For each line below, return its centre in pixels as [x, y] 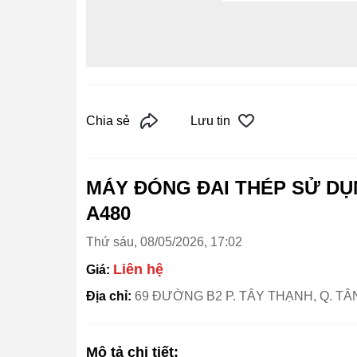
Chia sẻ [108, 121]
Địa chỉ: [110, 296]
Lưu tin [210, 121]
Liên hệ [138, 269]
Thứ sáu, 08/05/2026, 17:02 [164, 242]
